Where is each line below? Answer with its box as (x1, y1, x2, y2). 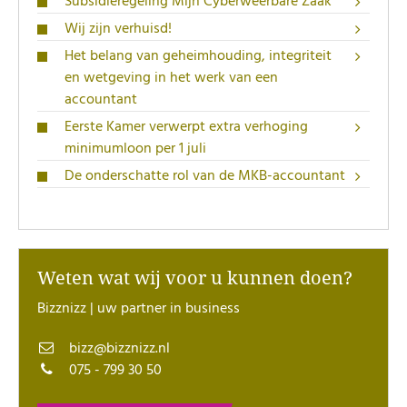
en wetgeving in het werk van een (65, 66, 278, 90)
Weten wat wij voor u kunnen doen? (37, 265, 352, 290)
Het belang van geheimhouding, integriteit (65, 45, 332, 68)
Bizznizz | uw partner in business (37, 297, 240, 321)
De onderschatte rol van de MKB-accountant (65, 164, 345, 188)
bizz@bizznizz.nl (65, 337, 170, 361)
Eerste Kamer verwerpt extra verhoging (65, 115, 308, 139)
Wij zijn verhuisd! (65, 17, 172, 41)
